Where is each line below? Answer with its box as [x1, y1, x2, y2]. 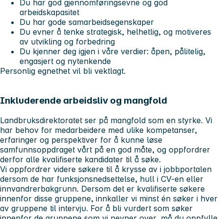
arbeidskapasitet [20, 7, 79, 18]
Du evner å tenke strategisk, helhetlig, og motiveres [20, 27, 211, 37]
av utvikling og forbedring [20, 37, 117, 47]
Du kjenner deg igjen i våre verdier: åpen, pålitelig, [20, 46, 205, 57]
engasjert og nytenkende [20, 56, 111, 66]
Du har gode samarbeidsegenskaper [20, 17, 154, 27]
